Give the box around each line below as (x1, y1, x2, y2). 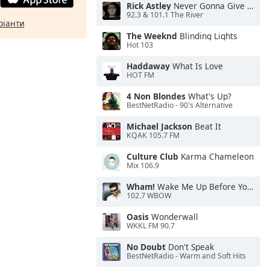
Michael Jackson (127, 121, 192, 132)
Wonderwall (149, 211, 198, 222)
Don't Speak (166, 241, 214, 253)
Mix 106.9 (127, 160, 159, 171)
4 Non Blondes (127, 90, 186, 102)
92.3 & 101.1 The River (127, 10, 203, 20)
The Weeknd (127, 30, 177, 42)
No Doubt (127, 241, 166, 253)
